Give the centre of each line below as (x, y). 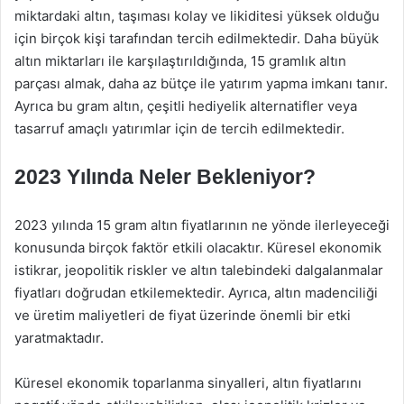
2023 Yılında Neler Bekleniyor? (165, 177)
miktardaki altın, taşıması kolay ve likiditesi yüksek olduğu (197, 16)
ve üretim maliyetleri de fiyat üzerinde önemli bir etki (183, 315)
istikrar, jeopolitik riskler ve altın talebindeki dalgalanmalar (199, 270)
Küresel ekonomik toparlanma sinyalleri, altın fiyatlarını (188, 383)
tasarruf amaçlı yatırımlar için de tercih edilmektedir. (179, 129)
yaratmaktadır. (59, 338)
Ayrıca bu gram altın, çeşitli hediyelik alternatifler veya (186, 106)
